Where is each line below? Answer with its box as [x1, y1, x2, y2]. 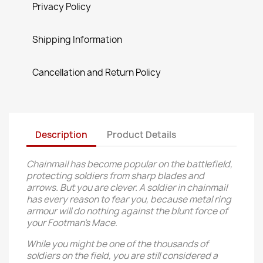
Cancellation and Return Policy [32, 66, 161, 79]
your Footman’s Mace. [26, 217, 117, 229]
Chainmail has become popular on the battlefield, [26, 158, 232, 170]
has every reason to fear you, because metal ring [26, 193, 231, 205]
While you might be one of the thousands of [26, 238, 208, 250]
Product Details [107, 128, 177, 141]
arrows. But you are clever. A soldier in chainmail [26, 181, 227, 194]
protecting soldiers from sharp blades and [26, 170, 204, 182]
